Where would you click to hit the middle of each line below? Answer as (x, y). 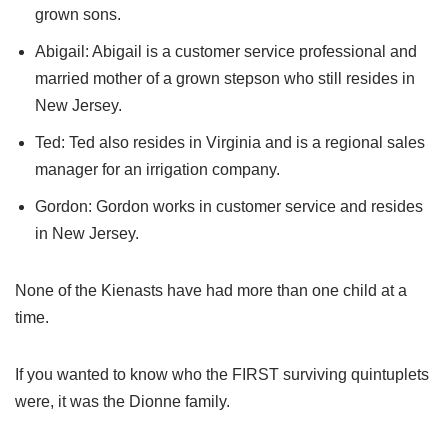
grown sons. (78, 15)
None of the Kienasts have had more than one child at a (211, 291)
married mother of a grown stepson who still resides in (225, 79)
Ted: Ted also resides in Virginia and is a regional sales (230, 143)
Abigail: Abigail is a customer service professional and (226, 52)
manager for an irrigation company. (157, 170)
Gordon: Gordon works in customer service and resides (229, 207)
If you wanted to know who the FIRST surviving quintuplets (222, 375)
